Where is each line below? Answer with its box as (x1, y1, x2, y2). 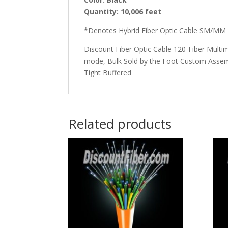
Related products (68, 114, 172, 133)
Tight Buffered (84, 67, 132, 77)
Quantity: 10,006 (84, 6, 144, 16)
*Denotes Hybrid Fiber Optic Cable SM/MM (84, 25, 226, 35)
